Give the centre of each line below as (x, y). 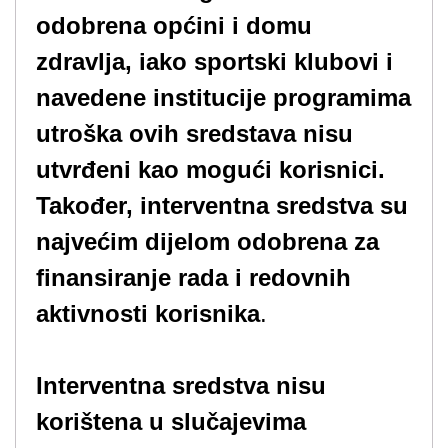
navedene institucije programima (223, 97)
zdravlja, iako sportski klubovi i (214, 61)
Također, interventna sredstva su (222, 205)
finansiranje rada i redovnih (193, 277)
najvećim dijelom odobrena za (207, 241)
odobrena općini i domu (174, 25)
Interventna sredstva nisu (181, 385)
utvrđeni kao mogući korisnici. (210, 169)
